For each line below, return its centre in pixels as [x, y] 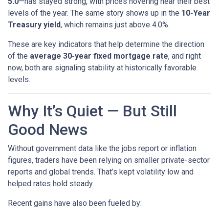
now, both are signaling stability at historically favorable [102, 68]
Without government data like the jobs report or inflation [102, 149]
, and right [185, 56]
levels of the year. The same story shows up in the [95, 13]
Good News [48, 130]
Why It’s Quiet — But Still [92, 111]
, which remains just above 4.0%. [115, 25]
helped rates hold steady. [51, 184]
